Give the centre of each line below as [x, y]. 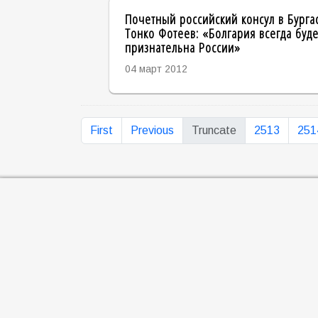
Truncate [214, 130]
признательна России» [182, 48]
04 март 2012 [156, 69]
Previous [152, 130]
